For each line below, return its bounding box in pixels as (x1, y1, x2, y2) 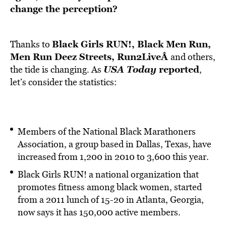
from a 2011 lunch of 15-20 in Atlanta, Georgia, (18, 193, 204, 206)
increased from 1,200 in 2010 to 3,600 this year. (18, 150, 209, 163)
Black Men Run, (137, 37, 211, 50)
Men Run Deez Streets (10, 50, 111, 63)
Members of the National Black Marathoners (18, 125, 196, 138)
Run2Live (117, 50, 161, 63)
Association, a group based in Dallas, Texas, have (18, 138, 211, 150)
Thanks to (10, 38, 52, 50)
